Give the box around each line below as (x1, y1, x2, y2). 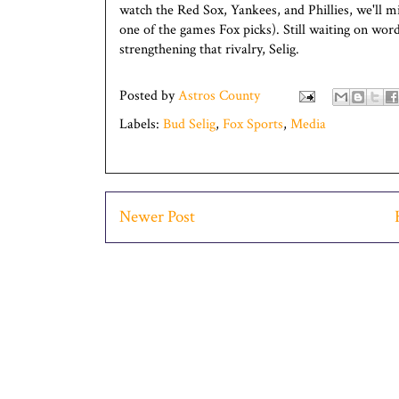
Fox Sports (223, 114, 283, 134)
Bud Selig (163, 114, 216, 134)
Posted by (119, 85, 178, 105)
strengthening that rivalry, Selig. (119, 39, 299, 59)
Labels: (119, 114, 163, 134)
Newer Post (119, 205, 195, 228)
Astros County (178, 85, 260, 105)
